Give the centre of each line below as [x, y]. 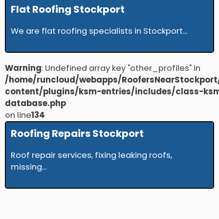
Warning [23, 68]
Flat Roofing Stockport [68, 10]
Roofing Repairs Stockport [77, 134]
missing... [29, 167]
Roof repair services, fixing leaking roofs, [91, 155]
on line [18, 115]
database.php [35, 104]
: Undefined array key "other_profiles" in [121, 68]
